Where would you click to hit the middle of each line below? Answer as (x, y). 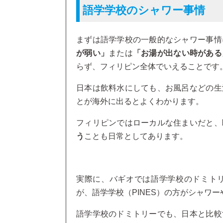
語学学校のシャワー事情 (144, 10)
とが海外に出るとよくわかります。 (140, 102)
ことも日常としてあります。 (136, 136)
